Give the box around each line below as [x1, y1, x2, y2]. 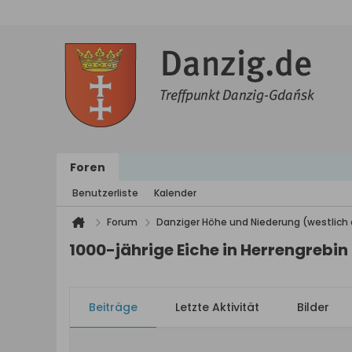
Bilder [297, 299, 329, 315]
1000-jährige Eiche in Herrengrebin [69, 239, 348, 261]
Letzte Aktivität [175, 299, 259, 315]
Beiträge [89, 299, 137, 315]
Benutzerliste [72, 186, 138, 200]
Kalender [154, 186, 196, 200]
